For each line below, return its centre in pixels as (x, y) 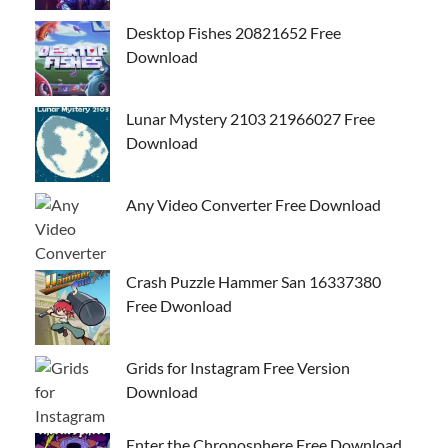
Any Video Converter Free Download (253, 204)
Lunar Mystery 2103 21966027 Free (250, 118)
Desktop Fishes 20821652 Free (233, 32)
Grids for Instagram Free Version (238, 367)
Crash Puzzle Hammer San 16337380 (253, 281)
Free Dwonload (179, 305)
